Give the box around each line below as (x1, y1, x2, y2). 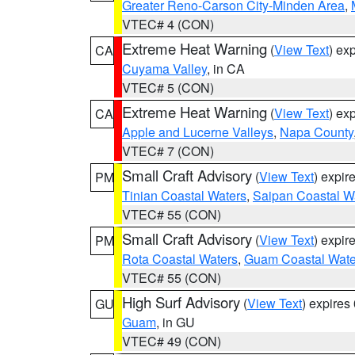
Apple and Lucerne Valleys (122, 123, 273, 141)
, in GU (156, 313, 195, 331)
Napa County (280, 123, 353, 141)
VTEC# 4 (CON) (122, 15, 214, 33)
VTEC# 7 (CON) (122, 142, 214, 160)
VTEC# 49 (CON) (122, 332, 221, 350)
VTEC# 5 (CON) (122, 78, 214, 97)
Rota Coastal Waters (122, 250, 238, 268)
